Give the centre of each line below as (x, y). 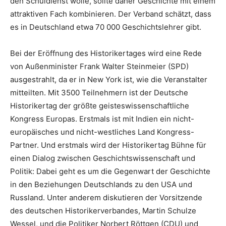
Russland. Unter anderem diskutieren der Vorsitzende (106, 197)
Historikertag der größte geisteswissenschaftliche (100, 105)
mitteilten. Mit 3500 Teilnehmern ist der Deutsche (99, 92)
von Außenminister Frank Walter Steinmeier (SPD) (99, 66)
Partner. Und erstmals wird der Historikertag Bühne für (108, 145)
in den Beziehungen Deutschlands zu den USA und (101, 184)
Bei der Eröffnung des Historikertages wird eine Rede (106, 53)
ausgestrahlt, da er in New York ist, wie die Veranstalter (109, 79)
